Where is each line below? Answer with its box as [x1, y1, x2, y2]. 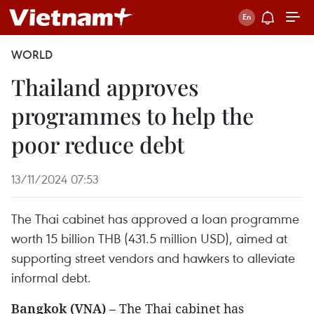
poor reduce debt [11, 129, 184, 159]
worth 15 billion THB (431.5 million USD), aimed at [11, 229, 287, 247]
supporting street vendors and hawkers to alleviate [11, 249, 295, 266]
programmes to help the [11, 100, 254, 130]
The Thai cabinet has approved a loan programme [11, 210, 299, 227]
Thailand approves [11, 71, 198, 102]
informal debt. [11, 268, 91, 286]
